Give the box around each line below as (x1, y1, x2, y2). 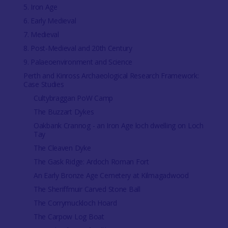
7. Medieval (23, 30, 59, 39)
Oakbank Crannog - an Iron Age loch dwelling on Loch (33, 121, 204, 130)
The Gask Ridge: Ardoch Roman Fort (33, 157, 149, 166)
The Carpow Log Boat (33, 212, 104, 221)
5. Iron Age (23, 2, 58, 12)
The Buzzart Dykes (33, 107, 94, 117)
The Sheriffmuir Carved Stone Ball (33, 184, 140, 194)
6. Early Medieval (23, 16, 76, 25)
